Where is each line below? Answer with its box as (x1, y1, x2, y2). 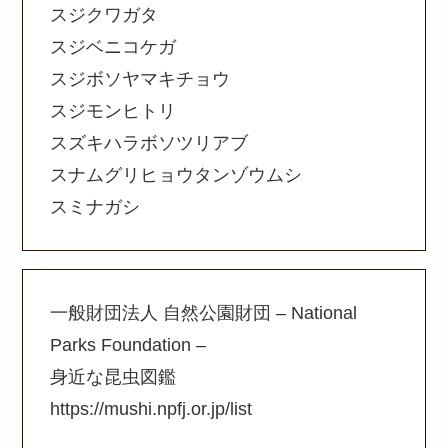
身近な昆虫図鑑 (50, 366, 177, 387)
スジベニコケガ (50, 36, 177, 57)
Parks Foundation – (50, 334, 207, 355)
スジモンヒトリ (50, 100, 177, 121)
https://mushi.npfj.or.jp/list (50, 398, 253, 419)
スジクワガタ (50, 4, 159, 25)
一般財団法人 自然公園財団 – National (50, 302, 358, 323)
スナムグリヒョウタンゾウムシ (50, 164, 303, 185)
